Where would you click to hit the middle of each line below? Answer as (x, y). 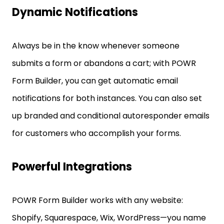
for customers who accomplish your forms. (96, 133)
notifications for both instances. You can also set (107, 98)
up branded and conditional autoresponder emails (111, 116)
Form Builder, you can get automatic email (95, 81)
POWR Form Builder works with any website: (97, 200)
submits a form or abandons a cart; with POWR (104, 63)
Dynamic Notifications (75, 12)
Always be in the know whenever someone (96, 46)
